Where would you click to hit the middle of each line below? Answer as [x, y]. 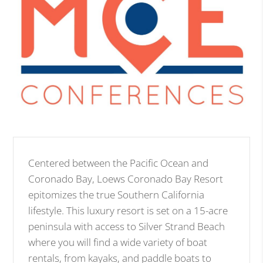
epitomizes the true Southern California [117, 194]
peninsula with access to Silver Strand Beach [127, 226]
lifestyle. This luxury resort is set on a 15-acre [128, 210]
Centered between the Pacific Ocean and [119, 163]
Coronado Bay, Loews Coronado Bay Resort [126, 178]
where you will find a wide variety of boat [118, 242]
